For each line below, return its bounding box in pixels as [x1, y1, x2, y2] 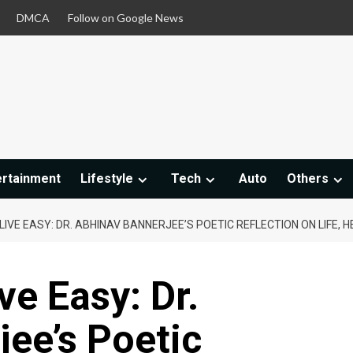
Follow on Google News [68, 11, 184, 24]
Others [287, 171, 329, 187]
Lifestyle [80, 171, 133, 187]
